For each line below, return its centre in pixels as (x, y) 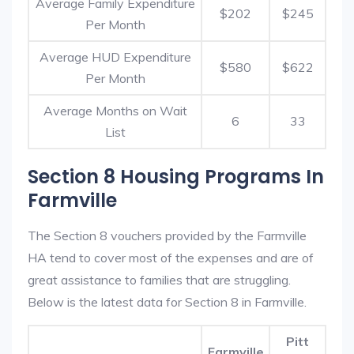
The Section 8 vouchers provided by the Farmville (167, 235)
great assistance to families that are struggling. (159, 280)
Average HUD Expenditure (115, 57)
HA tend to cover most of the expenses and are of (171, 258)
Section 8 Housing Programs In (176, 177)
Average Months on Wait (115, 111)
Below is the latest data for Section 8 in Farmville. (167, 302)
